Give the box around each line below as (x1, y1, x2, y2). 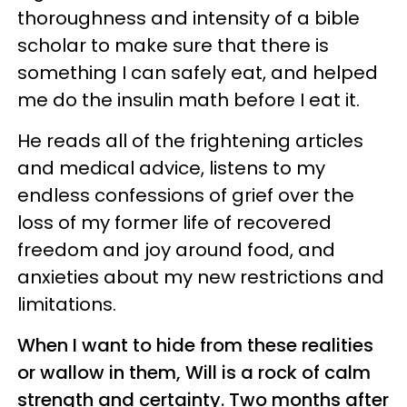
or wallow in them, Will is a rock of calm (17, 359, 371, 385)
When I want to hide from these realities (17, 332, 373, 358)
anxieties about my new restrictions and (17, 263, 384, 290)
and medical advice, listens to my (17, 154, 325, 181)
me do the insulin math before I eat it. (17, 86, 360, 113)
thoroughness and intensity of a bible (17, 5, 360, 31)
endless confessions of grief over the (17, 182, 354, 208)
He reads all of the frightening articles (17, 127, 363, 154)
